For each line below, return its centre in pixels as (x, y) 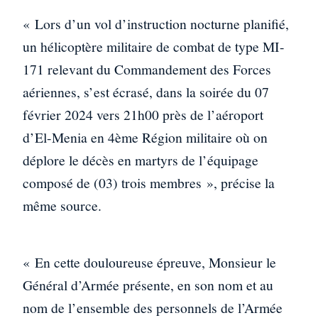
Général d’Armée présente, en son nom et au (148, 285)
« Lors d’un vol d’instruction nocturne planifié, (156, 24)
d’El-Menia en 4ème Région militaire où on (145, 138)
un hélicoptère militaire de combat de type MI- (154, 47)
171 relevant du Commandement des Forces (147, 70)
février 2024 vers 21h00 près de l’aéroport (143, 115)
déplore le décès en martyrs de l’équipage (141, 160)
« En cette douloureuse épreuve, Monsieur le (149, 262)
